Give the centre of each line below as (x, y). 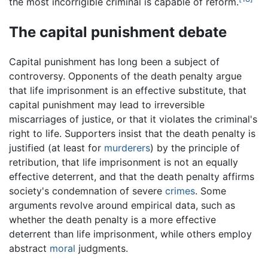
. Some (211, 191)
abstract (29, 249)
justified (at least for (57, 148)
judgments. (102, 249)
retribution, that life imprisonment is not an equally (124, 162)
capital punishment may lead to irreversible (107, 105)
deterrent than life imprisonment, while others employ (130, 234)
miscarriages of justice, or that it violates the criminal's (133, 119)
